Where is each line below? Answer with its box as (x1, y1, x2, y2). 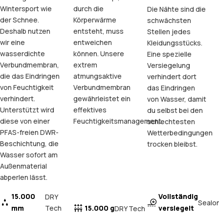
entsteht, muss (73, 26, 124, 36)
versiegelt (158, 203, 194, 213)
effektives (73, 105, 107, 115)
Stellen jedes (147, 27, 191, 37)
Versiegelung (147, 61, 190, 70)
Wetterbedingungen (147, 128, 213, 138)
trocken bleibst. (147, 139, 197, 149)
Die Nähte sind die (147, 4, 206, 14)
